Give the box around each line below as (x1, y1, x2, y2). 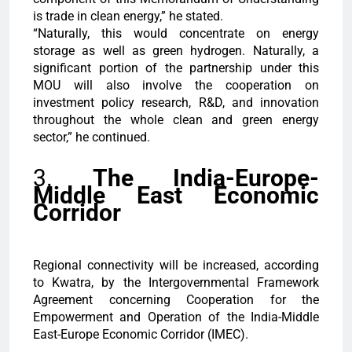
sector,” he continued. (33, 130, 150, 145)
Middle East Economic (33, 181, 319, 210)
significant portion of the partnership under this (33, 60, 319, 76)
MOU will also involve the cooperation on (33, 78, 319, 93)
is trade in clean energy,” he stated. (33, 9, 223, 24)
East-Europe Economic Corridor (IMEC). (33, 327, 248, 343)
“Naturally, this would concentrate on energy (33, 26, 319, 42)
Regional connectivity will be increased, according (33, 258, 319, 273)
